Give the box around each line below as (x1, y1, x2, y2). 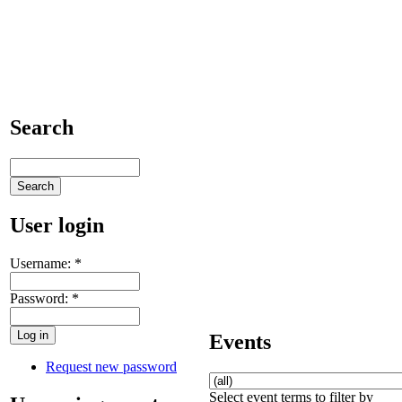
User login (10, 213, 104, 237)
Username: (10, 255, 74, 271)
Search (10, 115, 74, 139)
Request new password (46, 358, 177, 374)
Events (209, 329, 271, 354)
